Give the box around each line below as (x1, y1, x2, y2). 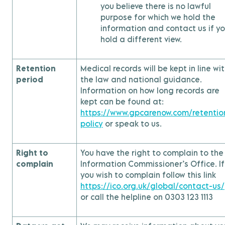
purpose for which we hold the (100, 13, 215, 22)
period (16, 75, 43, 84)
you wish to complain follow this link (80, 170, 216, 179)
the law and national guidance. (80, 75, 202, 84)
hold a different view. (100, 35, 182, 44)
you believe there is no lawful (100, 2, 211, 11)
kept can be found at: (80, 97, 164, 106)
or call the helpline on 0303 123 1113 (80, 192, 213, 201)
